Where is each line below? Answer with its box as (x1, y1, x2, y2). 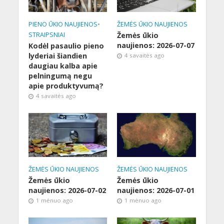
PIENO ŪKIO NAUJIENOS (28, 20, 97, 29)
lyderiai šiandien (28, 51, 87, 61)
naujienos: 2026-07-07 (117, 40, 194, 50)
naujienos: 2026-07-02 (28, 185, 106, 195)
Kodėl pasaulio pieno (28, 41, 104, 51)
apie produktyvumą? (28, 81, 103, 91)
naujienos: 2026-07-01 (117, 185, 194, 195)
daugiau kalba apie (28, 61, 97, 71)
